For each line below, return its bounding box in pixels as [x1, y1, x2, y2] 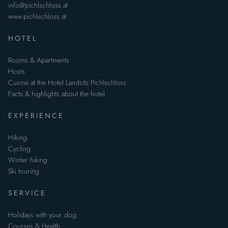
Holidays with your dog [8, 209, 76, 220]
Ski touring [8, 165, 39, 176]
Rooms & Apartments [8, 54, 69, 65]
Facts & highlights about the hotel [8, 88, 105, 99]
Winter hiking [8, 154, 47, 165]
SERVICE [8, 187, 46, 198]
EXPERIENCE [8, 110, 64, 121]
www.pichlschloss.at [8, 11, 66, 21]
